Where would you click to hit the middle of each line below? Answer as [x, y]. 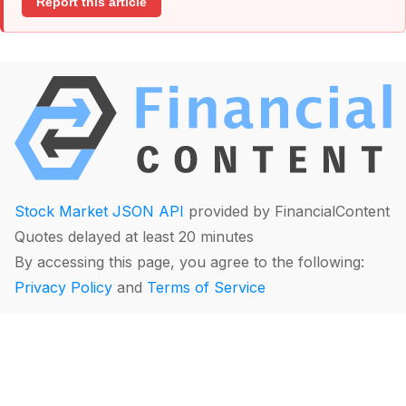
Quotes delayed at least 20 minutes [134, 237]
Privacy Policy [63, 288]
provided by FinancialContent [287, 212]
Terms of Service [206, 288]
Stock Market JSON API [99, 212]
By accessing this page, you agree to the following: [189, 262]
